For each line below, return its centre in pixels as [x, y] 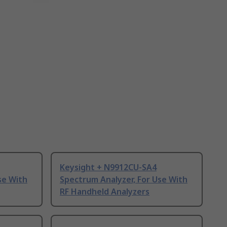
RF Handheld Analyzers [105, 192]
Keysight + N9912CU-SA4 [108, 167]
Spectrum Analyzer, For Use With [124, 180]
